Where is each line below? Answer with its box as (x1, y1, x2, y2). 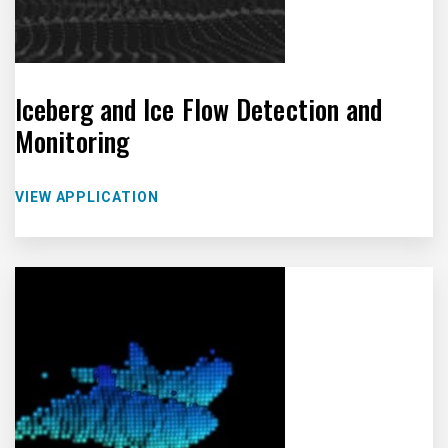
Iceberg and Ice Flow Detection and (15, 89, 383, 129)
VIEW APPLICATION (15, 189, 159, 205)
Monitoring (15, 121, 129, 161)
